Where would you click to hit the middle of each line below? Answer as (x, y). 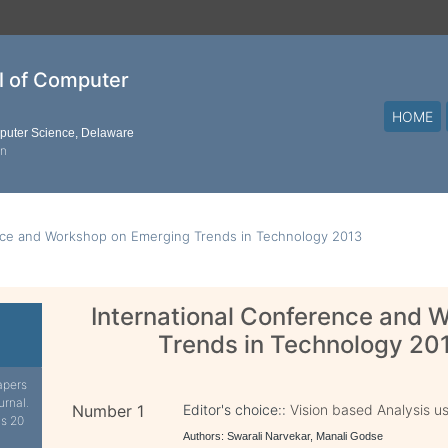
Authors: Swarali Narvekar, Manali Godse (283, 436)
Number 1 (108, 411)
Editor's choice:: (237, 409)
